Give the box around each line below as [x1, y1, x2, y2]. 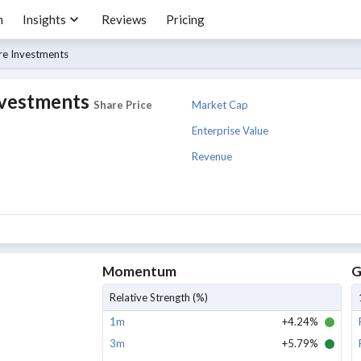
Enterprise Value [192, 123, 268, 137]
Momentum [102, 263, 176, 280]
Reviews [102, 12, 147, 27]
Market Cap [192, 98, 248, 111]
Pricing [166, 12, 205, 27]
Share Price [93, 98, 152, 111]
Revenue [192, 149, 232, 163]
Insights [23, 12, 66, 27]
